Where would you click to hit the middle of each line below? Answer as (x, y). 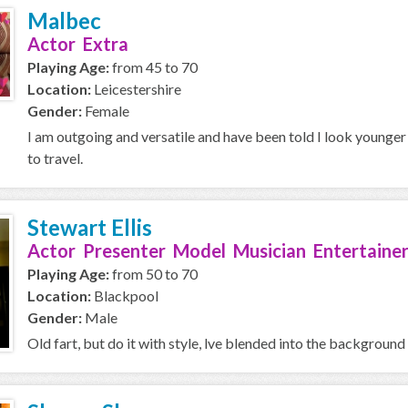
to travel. (55, 158)
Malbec (64, 20)
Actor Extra (78, 44)
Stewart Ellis (90, 227)
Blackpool (125, 296)
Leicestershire (136, 89)
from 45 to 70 (153, 67)
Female (106, 111)
